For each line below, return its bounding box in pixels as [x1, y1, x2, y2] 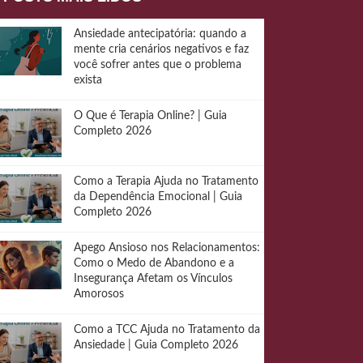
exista [74, 75, 102, 86]
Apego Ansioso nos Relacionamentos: [74, 242, 260, 254]
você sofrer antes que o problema [74, 59, 241, 70]
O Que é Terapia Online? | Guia [74, 110, 227, 122]
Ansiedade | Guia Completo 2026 [74, 340, 238, 351]
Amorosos [74, 288, 124, 300]
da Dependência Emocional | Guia [74, 191, 242, 203]
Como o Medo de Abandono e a [74, 258, 234, 269]
